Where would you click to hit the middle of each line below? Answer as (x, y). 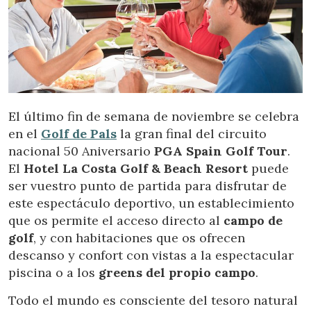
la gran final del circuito (192, 134)
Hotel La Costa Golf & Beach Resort (136, 169)
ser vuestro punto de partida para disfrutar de (148, 186)
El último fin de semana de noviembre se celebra (154, 117)
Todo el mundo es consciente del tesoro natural (153, 301)
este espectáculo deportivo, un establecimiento (151, 203)
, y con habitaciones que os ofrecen (139, 238)
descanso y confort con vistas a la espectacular (151, 255)
